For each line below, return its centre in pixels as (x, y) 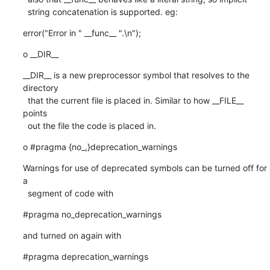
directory (40, 87)
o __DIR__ (40, 54)
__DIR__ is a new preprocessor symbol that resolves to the (136, 75)
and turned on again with (72, 235)
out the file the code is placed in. (92, 125)
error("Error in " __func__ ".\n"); (82, 33)
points (35, 113)
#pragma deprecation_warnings (85, 256)
